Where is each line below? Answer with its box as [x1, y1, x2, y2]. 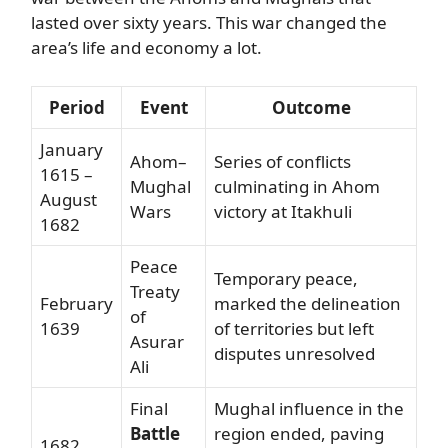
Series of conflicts [214, 149, 351, 173]
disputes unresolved [214, 341, 375, 365]
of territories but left [214, 316, 374, 340]
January [40, 137, 103, 161]
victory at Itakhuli [214, 199, 352, 223]
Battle [130, 421, 180, 445]
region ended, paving [214, 421, 384, 445]
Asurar [130, 329, 184, 353]
